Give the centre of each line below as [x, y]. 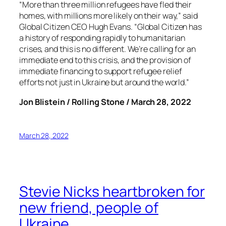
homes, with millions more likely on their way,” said [108, 16]
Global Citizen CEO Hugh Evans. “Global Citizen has [110, 27]
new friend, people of [89, 208]
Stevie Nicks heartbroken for [112, 192]
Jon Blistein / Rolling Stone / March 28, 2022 [105, 102]
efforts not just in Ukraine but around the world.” [104, 82]
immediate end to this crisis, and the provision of [105, 60]
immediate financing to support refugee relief [101, 71]
